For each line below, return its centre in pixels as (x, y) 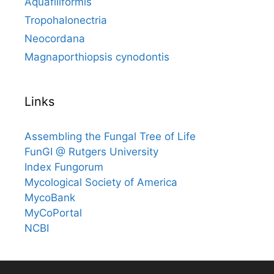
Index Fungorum (64, 167)
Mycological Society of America (101, 182)
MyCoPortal (53, 213)
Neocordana (55, 38)
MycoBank (50, 197)
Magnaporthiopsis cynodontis (97, 57)
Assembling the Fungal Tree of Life (110, 136)
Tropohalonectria (66, 20)
